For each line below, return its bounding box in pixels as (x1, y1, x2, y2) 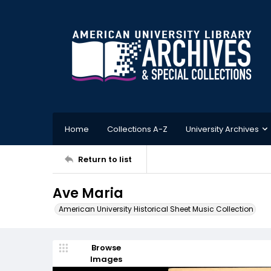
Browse (91, 242, 121, 253)
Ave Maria (53, 184, 123, 203)
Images (90, 253, 122, 265)
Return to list (78, 153, 132, 165)
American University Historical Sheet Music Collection (59, 204, 253, 214)
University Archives (186, 123, 259, 135)
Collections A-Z (107, 123, 168, 135)
